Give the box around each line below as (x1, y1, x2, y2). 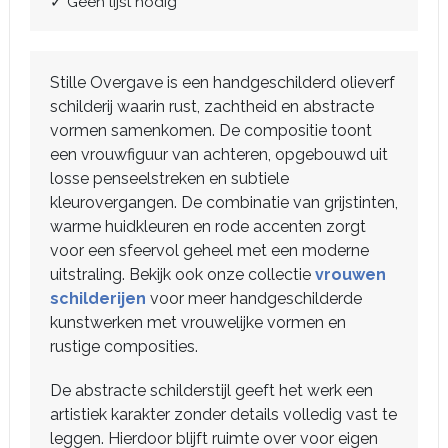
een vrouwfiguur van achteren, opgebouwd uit (50, 145, 388, 165)
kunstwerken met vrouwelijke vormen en (50, 313, 346, 333)
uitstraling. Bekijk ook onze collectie (50, 265, 315, 285)
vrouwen (315, 265, 386, 285)
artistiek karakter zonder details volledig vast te (50, 405, 397, 425)
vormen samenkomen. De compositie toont (50, 121, 372, 141)
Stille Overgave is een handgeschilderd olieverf (50, 73, 395, 93)
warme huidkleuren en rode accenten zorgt (50, 217, 366, 237)
